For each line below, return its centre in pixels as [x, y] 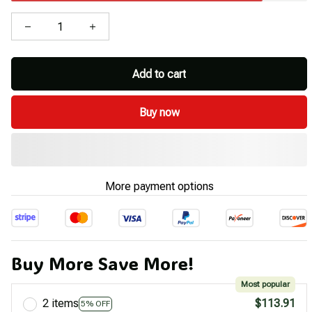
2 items [61, 304]
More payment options [159, 187]
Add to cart [159, 74]
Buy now [159, 112]
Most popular [265, 284]
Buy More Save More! [102, 264]
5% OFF [95, 303]
